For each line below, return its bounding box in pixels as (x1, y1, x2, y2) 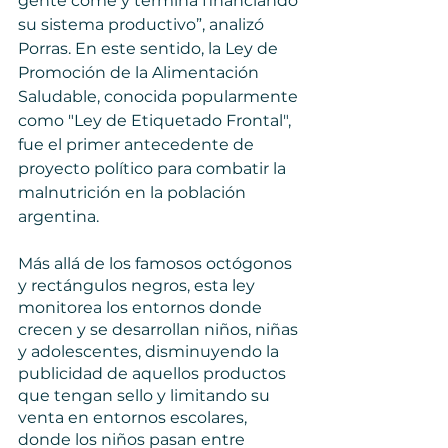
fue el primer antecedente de (18, 135, 258, 154)
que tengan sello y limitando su (18, 386, 274, 405)
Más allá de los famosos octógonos (18, 254, 296, 273)
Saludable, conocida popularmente (18, 87, 302, 106)
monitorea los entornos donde (18, 298, 266, 317)
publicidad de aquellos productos (18, 364, 290, 383)
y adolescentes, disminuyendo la (18, 342, 283, 361)
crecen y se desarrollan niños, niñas (18, 320, 302, 339)
